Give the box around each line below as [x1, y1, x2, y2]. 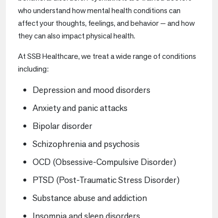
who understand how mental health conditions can [18, 5, 181, 16]
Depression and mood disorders [33, 84, 150, 95]
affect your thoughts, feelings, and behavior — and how [18, 18, 195, 28]
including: [18, 64, 49, 74]
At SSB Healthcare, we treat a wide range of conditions [18, 51, 196, 61]
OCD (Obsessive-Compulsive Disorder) [33, 156, 176, 167]
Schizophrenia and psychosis [33, 138, 140, 149]
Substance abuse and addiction [33, 192, 147, 203]
